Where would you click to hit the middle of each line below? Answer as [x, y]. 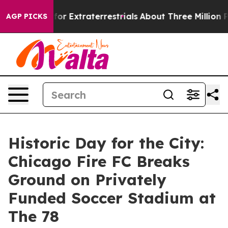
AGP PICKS [27, 16]
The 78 [34, 216]
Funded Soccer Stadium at [112, 198]
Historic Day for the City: [106, 143]
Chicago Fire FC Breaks [99, 161]
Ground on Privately [87, 180]
